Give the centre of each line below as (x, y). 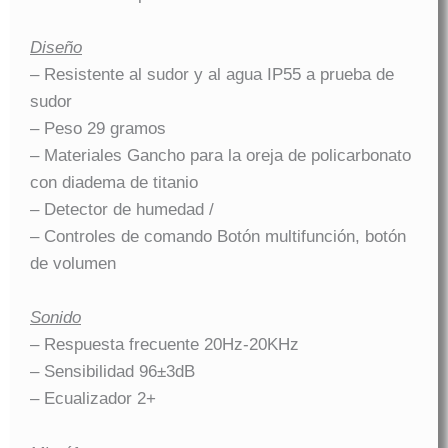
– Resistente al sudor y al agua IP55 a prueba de (212, 75)
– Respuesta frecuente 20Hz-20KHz (164, 345)
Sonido (55, 318)
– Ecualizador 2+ (93, 399)
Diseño (56, 48)
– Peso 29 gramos (98, 129)
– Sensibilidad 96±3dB (112, 372)
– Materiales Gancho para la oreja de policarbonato (220, 156)
